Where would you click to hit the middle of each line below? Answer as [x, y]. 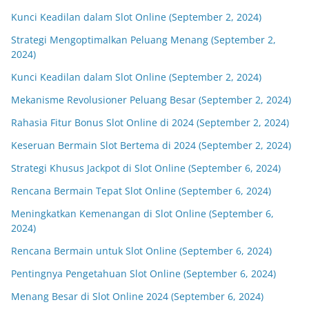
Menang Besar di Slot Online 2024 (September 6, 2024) [137, 296]
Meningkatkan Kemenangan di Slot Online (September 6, [142, 213]
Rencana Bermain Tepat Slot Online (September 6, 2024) [141, 191]
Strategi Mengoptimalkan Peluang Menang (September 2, [143, 40]
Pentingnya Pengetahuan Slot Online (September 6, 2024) [143, 273]
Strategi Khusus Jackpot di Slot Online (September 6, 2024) [146, 168]
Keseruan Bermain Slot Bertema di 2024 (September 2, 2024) [151, 145]
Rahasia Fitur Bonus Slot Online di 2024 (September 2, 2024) [150, 122]
